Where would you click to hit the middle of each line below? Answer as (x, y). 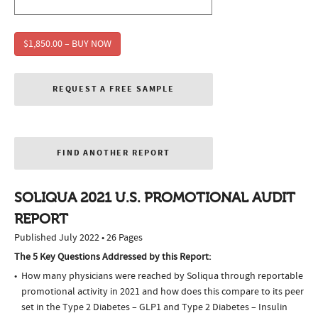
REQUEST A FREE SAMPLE (114, 89)
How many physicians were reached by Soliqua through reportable (162, 276)
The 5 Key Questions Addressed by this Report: (113, 257)
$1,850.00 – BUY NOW (67, 44)
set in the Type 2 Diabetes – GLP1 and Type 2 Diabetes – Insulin (154, 308)
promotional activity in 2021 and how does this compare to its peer (163, 292)
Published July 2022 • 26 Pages (78, 238)
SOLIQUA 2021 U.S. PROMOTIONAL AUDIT (155, 198)
